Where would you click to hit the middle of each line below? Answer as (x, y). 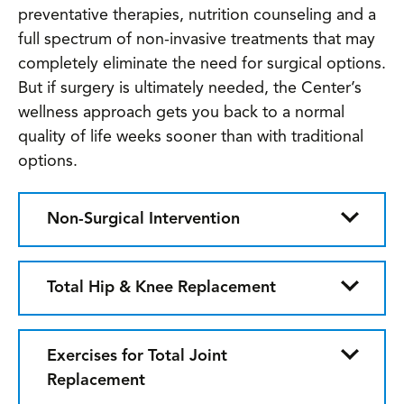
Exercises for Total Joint (137, 356)
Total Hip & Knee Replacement (161, 288)
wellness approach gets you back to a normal (181, 113)
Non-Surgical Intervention (143, 219)
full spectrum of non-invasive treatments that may (197, 40)
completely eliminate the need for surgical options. (202, 64)
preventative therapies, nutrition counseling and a (197, 15)
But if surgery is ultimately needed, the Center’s (190, 88)
